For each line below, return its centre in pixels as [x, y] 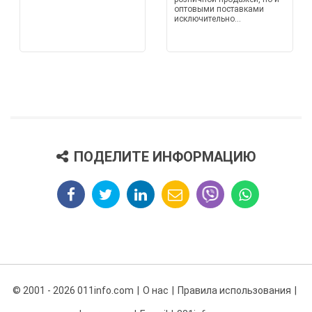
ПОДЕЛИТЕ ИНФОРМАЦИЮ [165, 157]
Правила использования [234, 290]
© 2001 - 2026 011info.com [73, 290]
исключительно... [208, 19]
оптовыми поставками [219, 9]
